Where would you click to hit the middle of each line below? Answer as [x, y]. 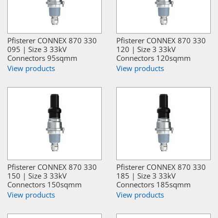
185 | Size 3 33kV [146, 176]
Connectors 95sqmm [42, 58]
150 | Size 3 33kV [37, 176]
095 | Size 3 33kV [37, 49]
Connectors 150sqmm [45, 185]
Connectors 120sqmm [154, 58]
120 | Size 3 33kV [146, 49]
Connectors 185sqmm [154, 185]
